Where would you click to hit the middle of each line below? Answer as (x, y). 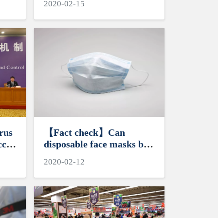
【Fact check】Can (84, 133)
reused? (60, 156)
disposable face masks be (96, 144)
